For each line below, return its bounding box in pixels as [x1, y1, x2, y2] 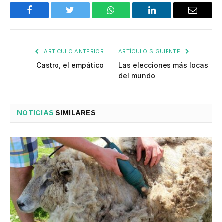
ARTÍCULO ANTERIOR [42, 48, 104, 55]
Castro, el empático [36, 61, 104, 70]
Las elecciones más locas [118, 61, 208, 70]
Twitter [69, 13, 96, 22]
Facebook [28, 13, 63, 22]
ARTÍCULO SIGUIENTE [118, 48, 182, 55]
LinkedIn [151, 13, 184, 22]
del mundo [118, 71, 155, 80]
